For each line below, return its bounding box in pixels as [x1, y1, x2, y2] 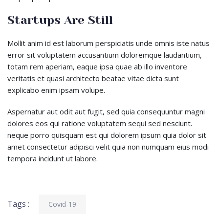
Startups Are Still [7, 13, 113, 27]
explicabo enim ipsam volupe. [7, 85, 105, 95]
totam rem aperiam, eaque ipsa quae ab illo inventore [7, 62, 187, 72]
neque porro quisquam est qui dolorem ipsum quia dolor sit [7, 130, 206, 140]
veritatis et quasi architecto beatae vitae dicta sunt [7, 73, 179, 84]
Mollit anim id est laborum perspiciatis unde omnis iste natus [7, 38, 210, 48]
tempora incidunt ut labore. [7, 153, 98, 164]
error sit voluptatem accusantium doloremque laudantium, [7, 50, 202, 60]
